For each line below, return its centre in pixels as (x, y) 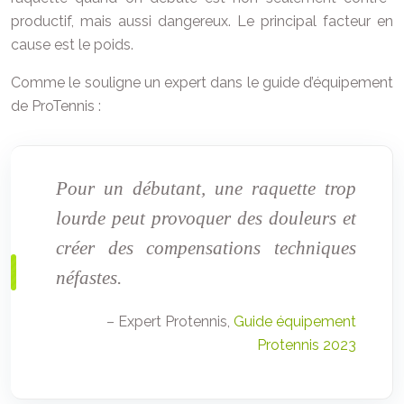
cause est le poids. (72, 45)
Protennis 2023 (307, 345)
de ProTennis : (56, 106)
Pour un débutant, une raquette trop (206, 188)
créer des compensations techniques (206, 248)
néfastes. (89, 278)
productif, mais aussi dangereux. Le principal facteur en (202, 22)
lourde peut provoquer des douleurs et (206, 218)
